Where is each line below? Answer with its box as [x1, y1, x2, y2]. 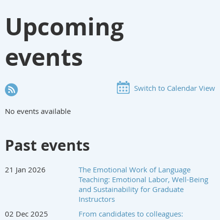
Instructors [79, 193, 115, 204]
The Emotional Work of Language [79, 164, 191, 174]
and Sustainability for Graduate [79, 184, 184, 194]
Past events [5, 135, 90, 155]
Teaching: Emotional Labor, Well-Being [79, 174, 208, 184]
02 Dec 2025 [5, 208, 48, 219]
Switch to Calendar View [134, 82, 215, 93]
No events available [5, 106, 71, 116]
